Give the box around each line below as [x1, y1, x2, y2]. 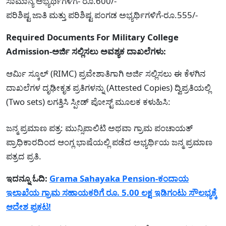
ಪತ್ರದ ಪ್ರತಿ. [6, 150, 41, 162]
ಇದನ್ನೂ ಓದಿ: [6, 172, 47, 184]
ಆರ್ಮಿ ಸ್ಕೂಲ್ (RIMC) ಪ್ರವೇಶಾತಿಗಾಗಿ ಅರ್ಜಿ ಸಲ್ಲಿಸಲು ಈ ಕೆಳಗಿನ [6, 67, 205, 79]
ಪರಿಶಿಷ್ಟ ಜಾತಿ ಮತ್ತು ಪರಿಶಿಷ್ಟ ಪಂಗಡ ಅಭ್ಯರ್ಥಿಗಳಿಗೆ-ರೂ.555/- [6, 9, 198, 21]
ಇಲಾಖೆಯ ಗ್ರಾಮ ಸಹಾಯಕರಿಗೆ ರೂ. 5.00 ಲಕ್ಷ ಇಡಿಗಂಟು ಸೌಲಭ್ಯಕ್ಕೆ [6, 186, 217, 198]
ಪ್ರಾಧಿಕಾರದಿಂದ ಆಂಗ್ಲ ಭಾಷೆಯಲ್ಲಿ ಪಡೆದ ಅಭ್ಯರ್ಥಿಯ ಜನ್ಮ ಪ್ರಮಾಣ [6, 136, 212, 148]
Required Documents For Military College [6, 31, 179, 43]
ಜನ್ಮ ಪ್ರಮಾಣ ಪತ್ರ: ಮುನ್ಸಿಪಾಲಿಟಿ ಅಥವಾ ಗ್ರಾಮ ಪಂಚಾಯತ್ [6, 122, 193, 134]
